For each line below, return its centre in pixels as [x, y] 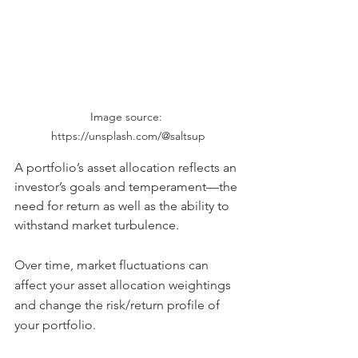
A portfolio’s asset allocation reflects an [127, 167]
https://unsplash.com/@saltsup [128, 135]
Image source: [128, 116]
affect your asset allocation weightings [124, 284]
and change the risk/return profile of [119, 304]
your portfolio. [55, 324]
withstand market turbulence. [97, 225]
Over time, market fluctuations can [113, 265]
